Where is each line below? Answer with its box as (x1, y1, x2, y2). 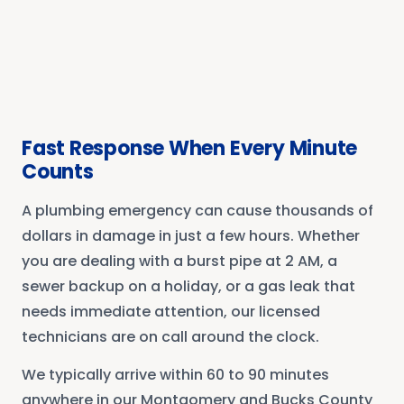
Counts (22, 157, 94, 186)
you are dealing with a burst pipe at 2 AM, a (22, 250, 337, 271)
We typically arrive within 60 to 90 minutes (22, 363, 329, 385)
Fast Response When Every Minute (22, 133, 358, 162)
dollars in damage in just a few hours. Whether (22, 225, 360, 246)
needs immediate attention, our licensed (22, 300, 320, 322)
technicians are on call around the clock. (22, 326, 319, 347)
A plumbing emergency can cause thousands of (22, 199, 373, 221)
